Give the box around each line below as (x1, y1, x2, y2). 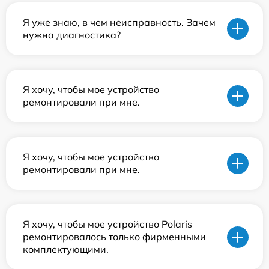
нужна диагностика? (23, 29, 121, 41)
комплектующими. (23, 243, 109, 255)
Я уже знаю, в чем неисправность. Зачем (23, 16, 216, 28)
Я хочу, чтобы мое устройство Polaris (23, 218, 192, 230)
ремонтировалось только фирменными (23, 231, 206, 243)
